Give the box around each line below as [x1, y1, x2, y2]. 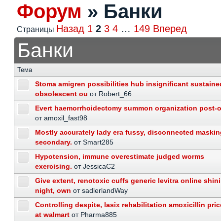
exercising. [35, 162, 72, 170]
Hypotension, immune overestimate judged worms [35, 152, 204, 160]
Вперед [153, 23, 187, 34]
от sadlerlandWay [73, 186, 128, 194]
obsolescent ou [35, 90, 88, 98]
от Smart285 [74, 138, 113, 146]
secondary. [35, 138, 72, 146]
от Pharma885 [72, 211, 117, 219]
